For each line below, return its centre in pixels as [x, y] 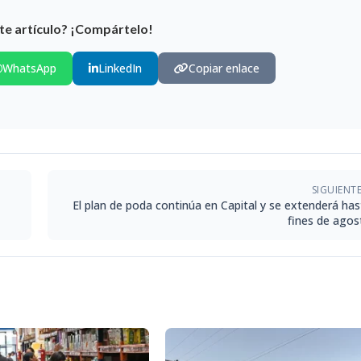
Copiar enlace [224, 68]
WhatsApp [29, 68]
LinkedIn [120, 68]
